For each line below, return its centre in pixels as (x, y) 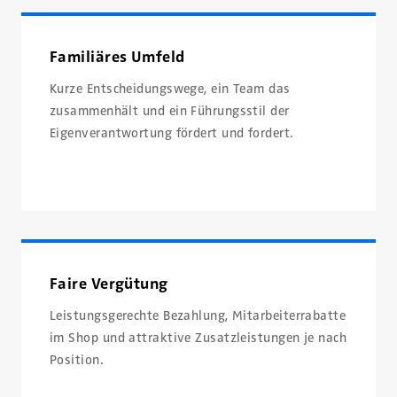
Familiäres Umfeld (117, 56)
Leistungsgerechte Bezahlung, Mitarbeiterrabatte (198, 316)
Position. (77, 360)
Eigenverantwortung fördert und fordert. (172, 132)
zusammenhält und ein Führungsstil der (170, 110)
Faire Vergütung (109, 284)
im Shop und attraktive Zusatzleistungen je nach (198, 338)
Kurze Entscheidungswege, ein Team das (170, 88)
